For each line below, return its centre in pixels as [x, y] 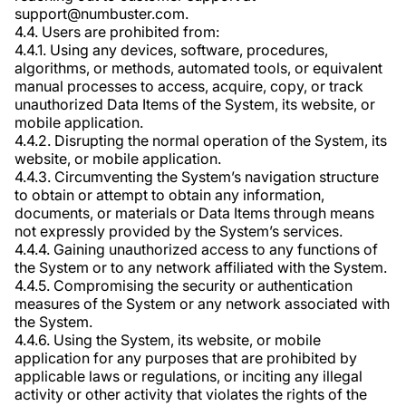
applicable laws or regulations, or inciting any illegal [188, 376]
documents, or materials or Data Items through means [194, 213]
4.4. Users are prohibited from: [117, 32]
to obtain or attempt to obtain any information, [169, 195]
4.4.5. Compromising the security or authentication [184, 285]
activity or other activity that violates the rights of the [191, 394]
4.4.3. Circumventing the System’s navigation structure [197, 177]
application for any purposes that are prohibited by [186, 358]
